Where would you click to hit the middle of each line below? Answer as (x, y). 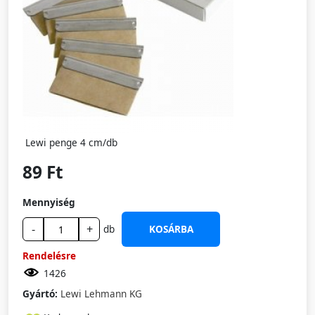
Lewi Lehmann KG (101, 294)
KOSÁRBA (171, 229)
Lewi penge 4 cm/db (71, 142)
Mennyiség (49, 202)
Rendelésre (49, 256)
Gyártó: (40, 294)
